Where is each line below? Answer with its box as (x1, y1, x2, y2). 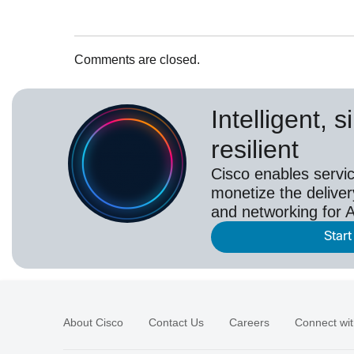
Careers (229, 315, 269, 329)
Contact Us (149, 315, 204, 329)
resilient (211, 134, 299, 164)
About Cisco (63, 315, 123, 329)
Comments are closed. (74, 52, 201, 66)
